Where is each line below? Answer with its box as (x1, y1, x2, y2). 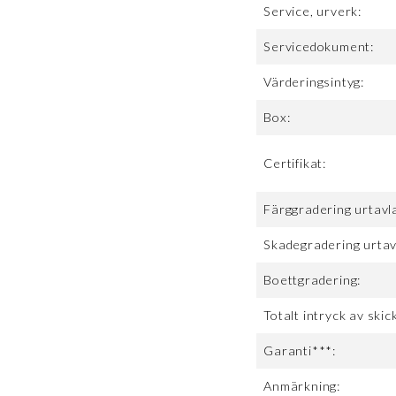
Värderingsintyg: (263, 74, 365, 90)
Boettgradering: (263, 272, 362, 288)
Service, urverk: (263, 4, 362, 19)
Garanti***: (263, 343, 337, 359)
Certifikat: (263, 156, 327, 171)
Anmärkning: (263, 378, 341, 394)
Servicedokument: (263, 39, 375, 55)
